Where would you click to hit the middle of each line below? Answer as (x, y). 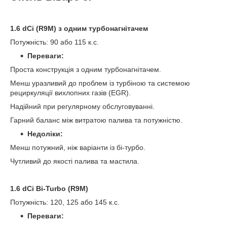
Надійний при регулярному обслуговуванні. (82, 107)
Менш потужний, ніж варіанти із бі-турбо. (78, 148)
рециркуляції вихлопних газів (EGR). (70, 93)
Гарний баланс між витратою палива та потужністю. (96, 120)
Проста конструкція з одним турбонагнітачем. (86, 70)
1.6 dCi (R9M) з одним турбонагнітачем (79, 29)
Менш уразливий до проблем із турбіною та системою (100, 83)
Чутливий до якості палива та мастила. (75, 161)
